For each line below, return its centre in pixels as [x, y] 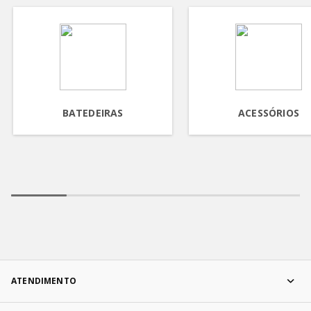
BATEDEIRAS [93, 113]
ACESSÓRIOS [269, 113]
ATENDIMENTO [44, 281]
